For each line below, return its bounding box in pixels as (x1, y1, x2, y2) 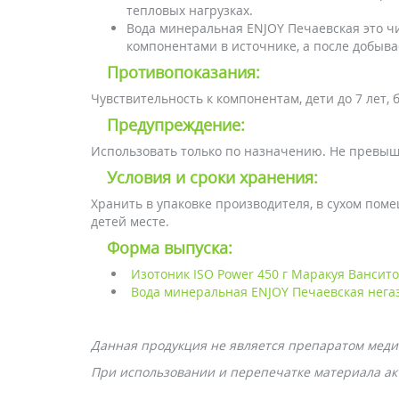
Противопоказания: (107, 61, 260, 83)
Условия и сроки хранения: (107, 167, 318, 188)
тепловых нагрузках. (126, 2, 253, 19)
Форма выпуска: (107, 237, 232, 258)
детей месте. (91, 213, 169, 230)
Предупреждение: (107, 114, 245, 135)
